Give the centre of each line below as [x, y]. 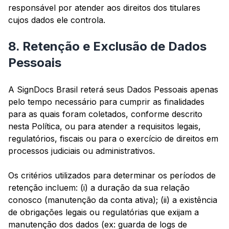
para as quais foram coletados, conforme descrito [105, 114]
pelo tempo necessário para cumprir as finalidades [106, 102]
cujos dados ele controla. [57, 20]
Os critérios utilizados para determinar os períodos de [112, 176]
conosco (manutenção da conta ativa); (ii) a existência [113, 200]
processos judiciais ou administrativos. [82, 151]
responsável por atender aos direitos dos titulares [104, 8]
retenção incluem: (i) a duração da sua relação [99, 188]
